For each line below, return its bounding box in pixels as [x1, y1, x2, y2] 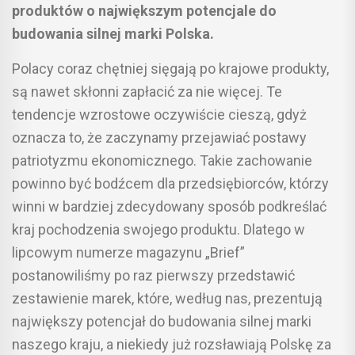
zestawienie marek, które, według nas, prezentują [12, 289, 323, 307]
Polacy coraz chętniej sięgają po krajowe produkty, [12, 59, 329, 77]
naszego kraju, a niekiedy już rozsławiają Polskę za [12, 335, 331, 353]
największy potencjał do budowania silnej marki [12, 312, 311, 330]
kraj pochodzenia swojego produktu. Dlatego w [12, 220, 305, 238]
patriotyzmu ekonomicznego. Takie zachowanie [12, 151, 312, 169]
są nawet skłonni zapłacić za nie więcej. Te [12, 82, 282, 100]
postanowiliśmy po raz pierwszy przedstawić [12, 266, 295, 284]
